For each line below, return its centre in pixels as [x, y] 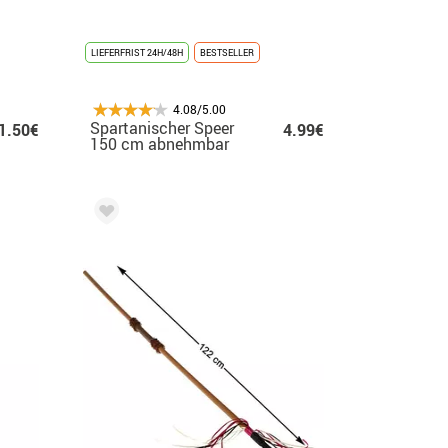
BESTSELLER [227, 52]
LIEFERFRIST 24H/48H [137, 52]
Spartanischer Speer [162, 127]
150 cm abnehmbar [159, 143]
